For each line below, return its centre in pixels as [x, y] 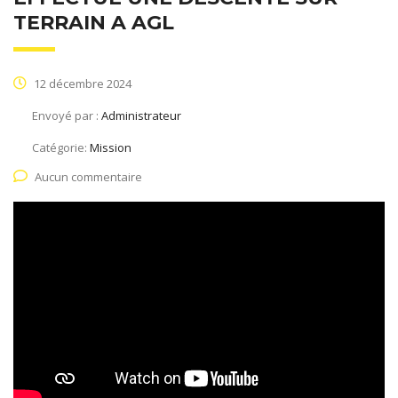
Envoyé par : [67, 115]
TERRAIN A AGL [94, 22]
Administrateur [141, 115]
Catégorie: [61, 147]
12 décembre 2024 [81, 83]
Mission [111, 147]
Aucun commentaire [88, 176]
